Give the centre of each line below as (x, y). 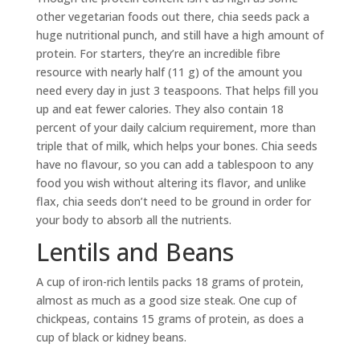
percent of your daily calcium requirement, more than (176, 128)
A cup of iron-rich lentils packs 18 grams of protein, (170, 282)
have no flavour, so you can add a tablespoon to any (174, 165)
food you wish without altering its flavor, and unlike (171, 183)
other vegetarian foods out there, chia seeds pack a (172, 17)
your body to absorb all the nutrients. (133, 220)
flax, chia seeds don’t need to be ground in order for (173, 202)
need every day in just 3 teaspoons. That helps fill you (177, 91)
